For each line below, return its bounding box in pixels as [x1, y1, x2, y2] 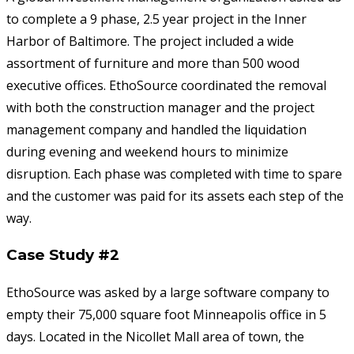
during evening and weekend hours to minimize [6, 143, 288, 161]
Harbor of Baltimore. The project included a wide [6, 32, 294, 51]
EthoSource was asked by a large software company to [6, 283, 330, 301]
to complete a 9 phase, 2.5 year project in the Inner [6, 10, 307, 28]
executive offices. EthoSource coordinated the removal [6, 77, 326, 95]
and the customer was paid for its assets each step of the [6, 187, 344, 205]
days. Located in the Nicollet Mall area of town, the [6, 327, 304, 345]
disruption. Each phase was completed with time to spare [6, 165, 342, 183]
